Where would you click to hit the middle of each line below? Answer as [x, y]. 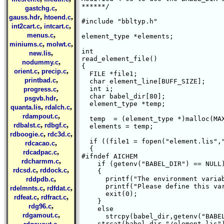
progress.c [40, 89]
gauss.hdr [24, 17]
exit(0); [109, 194]
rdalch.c [57, 107]
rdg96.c [40, 206]
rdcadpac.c [40, 152]
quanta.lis [25, 107]
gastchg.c [40, 8]
